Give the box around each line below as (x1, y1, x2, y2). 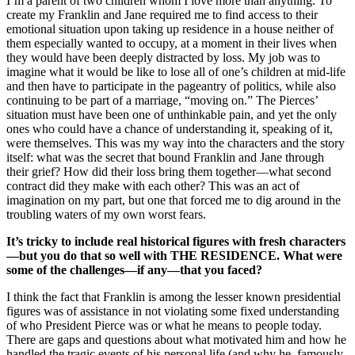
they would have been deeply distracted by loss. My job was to (6, 50, 320, 64)
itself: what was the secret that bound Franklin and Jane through (6, 150, 324, 164)
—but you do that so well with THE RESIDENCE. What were (6, 248, 342, 262)
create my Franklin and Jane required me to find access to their (6, 7, 318, 21)
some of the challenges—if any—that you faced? (6, 262, 265, 277)
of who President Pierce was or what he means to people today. (6, 318, 322, 332)
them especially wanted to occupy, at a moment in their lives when (6, 36, 337, 50)
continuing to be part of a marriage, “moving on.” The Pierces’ (6, 93, 318, 107)
